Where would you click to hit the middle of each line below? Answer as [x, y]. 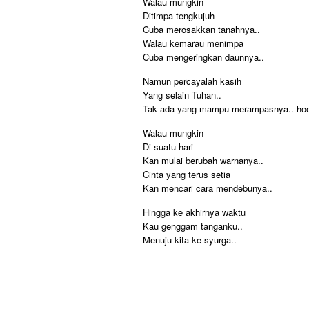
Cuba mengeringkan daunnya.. [203, 57]
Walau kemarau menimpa [193, 43]
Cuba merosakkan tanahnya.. [201, 29]
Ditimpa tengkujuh [179, 16]
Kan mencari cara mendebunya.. [208, 188]
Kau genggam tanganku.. [193, 226]
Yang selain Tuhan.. [182, 95]
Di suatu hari [168, 147]
